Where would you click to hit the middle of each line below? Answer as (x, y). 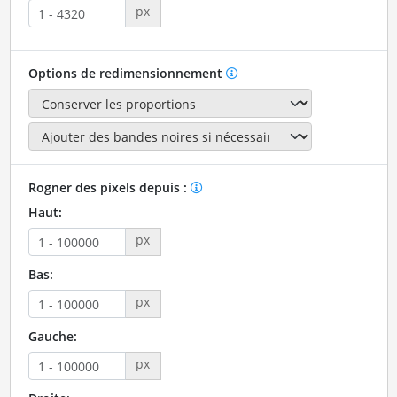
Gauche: (52, 337)
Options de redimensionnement (127, 74)
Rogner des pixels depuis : (109, 188)
